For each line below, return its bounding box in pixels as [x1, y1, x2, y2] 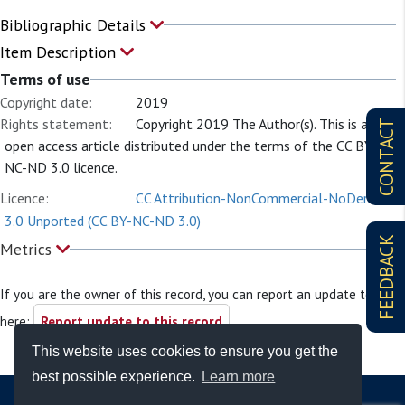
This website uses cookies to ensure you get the [32, 343, 339, 359]
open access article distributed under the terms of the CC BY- [5, 137, 377, 155]
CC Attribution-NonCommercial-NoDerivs [136, 189, 384, 207]
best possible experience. [32, 369, 200, 385]
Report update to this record [41, 313, 222, 330]
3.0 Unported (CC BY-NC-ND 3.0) [5, 212, 201, 230]
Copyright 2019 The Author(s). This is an [136, 115, 375, 133]
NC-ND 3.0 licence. [5, 158, 118, 176]
